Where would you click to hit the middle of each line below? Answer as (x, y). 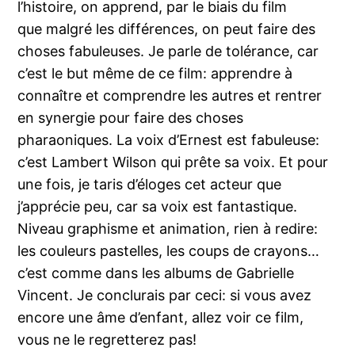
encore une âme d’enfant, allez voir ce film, (161, 317)
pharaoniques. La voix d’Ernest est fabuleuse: (169, 139)
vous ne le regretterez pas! (107, 339)
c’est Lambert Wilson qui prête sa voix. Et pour (173, 162)
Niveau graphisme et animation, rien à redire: (168, 228)
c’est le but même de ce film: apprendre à (155, 73)
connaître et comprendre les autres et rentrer (170, 95)
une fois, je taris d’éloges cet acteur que (150, 184)
